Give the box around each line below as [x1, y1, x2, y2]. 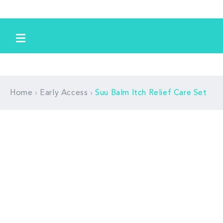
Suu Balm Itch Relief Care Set [95, 89, 207, 97]
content [14, 10, 43, 21]
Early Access [40, 89, 88, 97]
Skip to [14, 1, 41, 12]
